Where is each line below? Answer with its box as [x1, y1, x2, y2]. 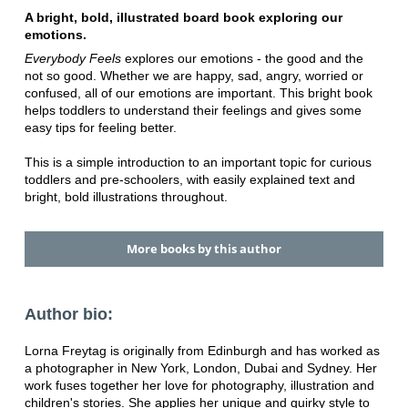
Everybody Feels [24, 51, 125, 66]
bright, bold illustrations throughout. [24, 189, 228, 205]
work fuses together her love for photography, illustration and [24, 377, 374, 393]
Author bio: [24, 304, 113, 323]
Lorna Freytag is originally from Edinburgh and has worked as [24, 342, 380, 358]
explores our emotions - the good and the [124, 51, 363, 66]
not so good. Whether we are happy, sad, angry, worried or [24, 68, 363, 84]
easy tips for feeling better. [24, 120, 177, 136]
